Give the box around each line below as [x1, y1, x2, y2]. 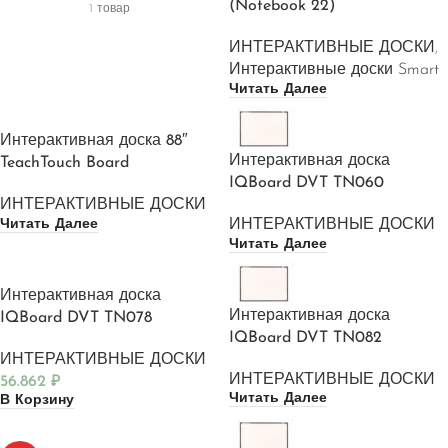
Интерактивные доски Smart [229, 62, 439, 78]
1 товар [89, 3, 130, 15]
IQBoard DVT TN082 [229, 329, 382, 346]
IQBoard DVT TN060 [229, 174, 384, 191]
